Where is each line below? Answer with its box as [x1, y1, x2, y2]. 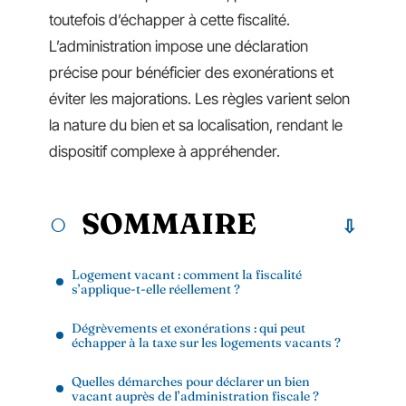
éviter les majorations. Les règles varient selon [49, 90, 350, 108]
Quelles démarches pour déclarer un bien [72, 372, 310, 390]
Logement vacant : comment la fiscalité [72, 266, 302, 283]
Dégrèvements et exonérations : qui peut [72, 319, 305, 336]
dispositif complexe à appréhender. [49, 142, 280, 160]
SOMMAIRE [82, 205, 256, 241]
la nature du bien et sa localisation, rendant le [49, 116, 343, 134]
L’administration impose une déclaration [49, 37, 308, 55]
